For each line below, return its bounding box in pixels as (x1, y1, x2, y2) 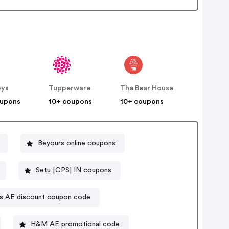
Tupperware (49, 84, 91, 92)
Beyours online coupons (37, 140, 116, 147)
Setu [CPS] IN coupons (35, 167, 111, 174)
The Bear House (120, 84, 174, 92)
